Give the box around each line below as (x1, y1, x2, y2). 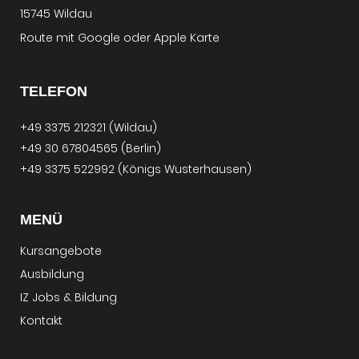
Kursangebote (20, 242, 102, 259)
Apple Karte (154, 29, 220, 46)
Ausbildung (20, 265, 84, 282)
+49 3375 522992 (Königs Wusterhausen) (20, 160, 252, 177)
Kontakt (20, 312, 63, 329)
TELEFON (20, 83, 87, 99)
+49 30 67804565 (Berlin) (20, 139, 161, 156)
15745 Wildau (20, 5, 92, 22)
